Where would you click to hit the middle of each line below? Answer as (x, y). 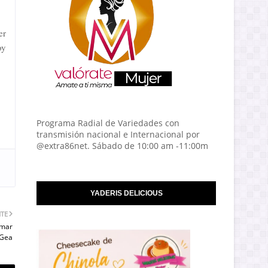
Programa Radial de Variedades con (108, 123)
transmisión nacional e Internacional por (118, 134)
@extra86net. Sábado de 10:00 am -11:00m (122, 146)
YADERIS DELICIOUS (126, 193)
